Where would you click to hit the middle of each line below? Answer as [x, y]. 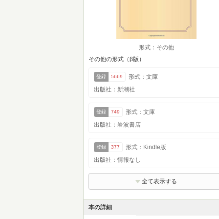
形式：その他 [156, 47]
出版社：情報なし [117, 160]
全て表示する [160, 181]
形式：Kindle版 [146, 147]
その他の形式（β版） [117, 59]
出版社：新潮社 [114, 89]
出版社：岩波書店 [117, 125]
